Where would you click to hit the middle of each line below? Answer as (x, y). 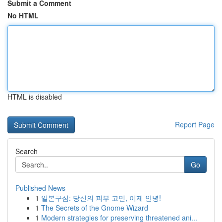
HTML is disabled (35, 97)
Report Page (195, 124)
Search (27, 151)
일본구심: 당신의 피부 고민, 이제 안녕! (101, 198)
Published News (40, 188)
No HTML (23, 15)
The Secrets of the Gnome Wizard (95, 208)
